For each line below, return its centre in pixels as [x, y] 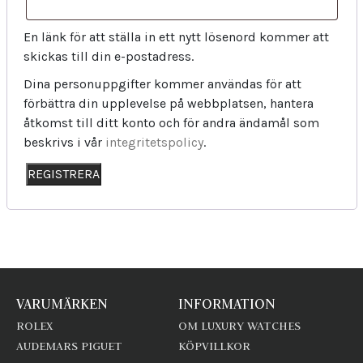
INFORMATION [226, 304]
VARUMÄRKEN [62, 304]
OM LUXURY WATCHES [239, 326]
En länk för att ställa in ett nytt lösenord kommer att [176, 37]
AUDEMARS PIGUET [69, 346]
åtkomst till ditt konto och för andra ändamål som [171, 123]
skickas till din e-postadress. [108, 56]
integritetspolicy [154, 142]
